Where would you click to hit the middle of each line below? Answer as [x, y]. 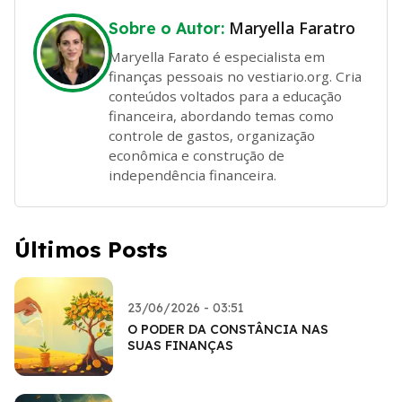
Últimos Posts [91, 249]
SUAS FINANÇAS [180, 345]
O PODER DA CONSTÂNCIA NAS [228, 329]
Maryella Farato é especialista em [217, 56]
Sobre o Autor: [169, 28]
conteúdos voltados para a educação [225, 96]
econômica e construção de [197, 155]
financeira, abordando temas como [221, 115]
